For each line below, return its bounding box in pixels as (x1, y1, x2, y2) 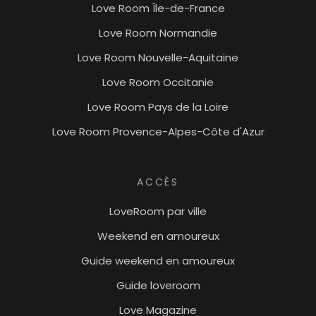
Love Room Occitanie (102, 74, 214, 90)
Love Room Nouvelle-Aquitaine (78, 49, 238, 65)
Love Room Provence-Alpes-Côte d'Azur (51, 123, 265, 139)
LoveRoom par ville (109, 203, 207, 219)
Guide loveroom (116, 277, 200, 293)
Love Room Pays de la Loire (87, 99, 229, 114)
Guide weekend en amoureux (81, 253, 235, 268)
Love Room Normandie (99, 25, 217, 40)
